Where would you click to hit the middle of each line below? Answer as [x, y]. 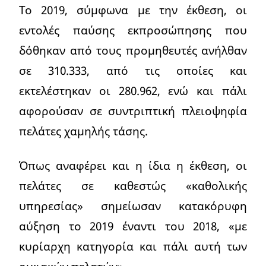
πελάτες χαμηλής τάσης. [83, 131]
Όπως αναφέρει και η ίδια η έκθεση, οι [133, 165]
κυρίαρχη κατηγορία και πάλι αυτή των [133, 246]
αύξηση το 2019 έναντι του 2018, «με [133, 226]
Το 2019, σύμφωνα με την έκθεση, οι [133, 9]
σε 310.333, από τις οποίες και [133, 70]
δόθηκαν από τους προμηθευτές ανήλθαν [133, 50]
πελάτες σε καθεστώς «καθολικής [133, 185]
